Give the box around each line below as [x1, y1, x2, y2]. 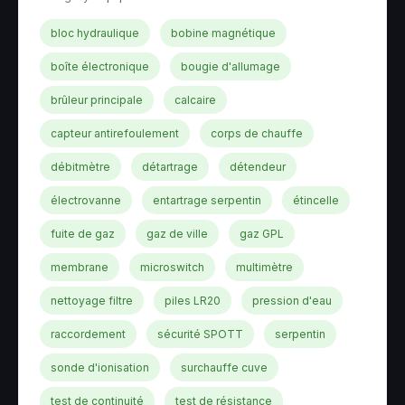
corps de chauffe [211, 127, 303, 140]
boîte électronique [51, 60, 149, 73]
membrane [51, 260, 108, 274]
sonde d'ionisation [51, 361, 149, 374]
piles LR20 [165, 294, 221, 307]
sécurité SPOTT [157, 327, 243, 341]
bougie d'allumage [181, 60, 280, 73]
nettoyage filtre [51, 294, 133, 307]
